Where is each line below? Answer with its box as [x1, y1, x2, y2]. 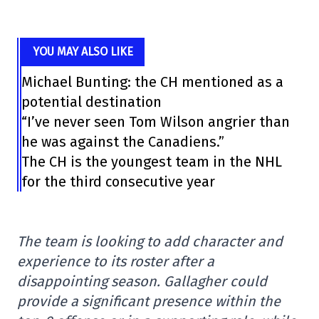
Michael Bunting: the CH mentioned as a [21, 73, 284, 90]
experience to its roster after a [17, 253, 214, 270]
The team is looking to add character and [17, 233, 283, 250]
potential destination [21, 93, 162, 110]
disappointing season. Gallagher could [17, 273, 267, 290]
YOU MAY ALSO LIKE [33, 45, 134, 58]
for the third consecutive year [21, 173, 216, 190]
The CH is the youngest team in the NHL [21, 153, 283, 170]
